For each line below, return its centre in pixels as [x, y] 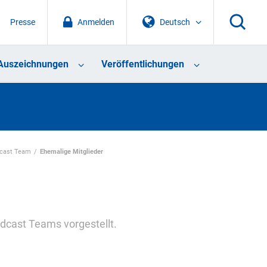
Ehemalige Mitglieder [72, 151]
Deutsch [175, 22]
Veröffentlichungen [142, 64]
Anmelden [96, 22]
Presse [22, 22]
